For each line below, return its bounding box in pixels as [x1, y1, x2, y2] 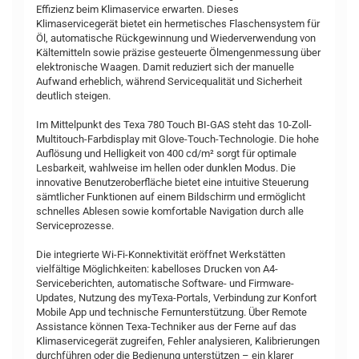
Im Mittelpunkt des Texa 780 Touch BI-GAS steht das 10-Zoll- [36, 119, 312, 131]
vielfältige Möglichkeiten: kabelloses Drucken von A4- [36, 263, 278, 275]
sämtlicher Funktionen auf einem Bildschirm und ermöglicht [36, 191, 305, 203]
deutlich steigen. [36, 90, 111, 102]
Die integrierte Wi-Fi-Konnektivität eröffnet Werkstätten [36, 248, 285, 260]
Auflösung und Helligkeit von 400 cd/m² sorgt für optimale [36, 147, 296, 159]
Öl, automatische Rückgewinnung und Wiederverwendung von [36, 32, 316, 44]
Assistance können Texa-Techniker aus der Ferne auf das [36, 321, 296, 333]
